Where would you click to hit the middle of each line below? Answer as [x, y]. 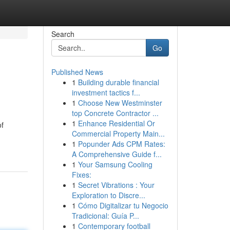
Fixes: [81, 175]
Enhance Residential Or [116, 123]
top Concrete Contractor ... [115, 113]
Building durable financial [118, 82]
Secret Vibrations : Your [116, 185]
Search [63, 34]
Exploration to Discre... [108, 195]
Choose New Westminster [120, 103]
